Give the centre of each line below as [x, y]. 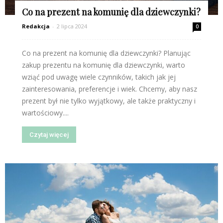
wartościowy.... [45, 113]
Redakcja [36, 26]
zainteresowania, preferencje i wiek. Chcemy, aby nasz [110, 89]
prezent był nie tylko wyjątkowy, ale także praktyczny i [109, 101]
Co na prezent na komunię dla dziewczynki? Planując [106, 53]
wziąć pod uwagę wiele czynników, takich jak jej [99, 77]
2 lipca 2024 [72, 26]
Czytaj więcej [49, 135]
